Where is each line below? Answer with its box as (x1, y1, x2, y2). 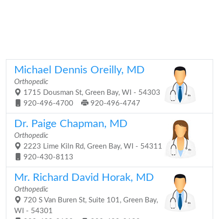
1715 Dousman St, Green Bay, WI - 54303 (22, 89, 160, 96)
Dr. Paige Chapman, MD (14, 118, 128, 129)
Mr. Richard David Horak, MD (14, 172, 154, 183)
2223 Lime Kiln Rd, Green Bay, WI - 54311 (22, 143, 162, 150)
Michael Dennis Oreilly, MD (14, 65, 145, 75)
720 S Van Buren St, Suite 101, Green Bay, (22, 197, 158, 204)
